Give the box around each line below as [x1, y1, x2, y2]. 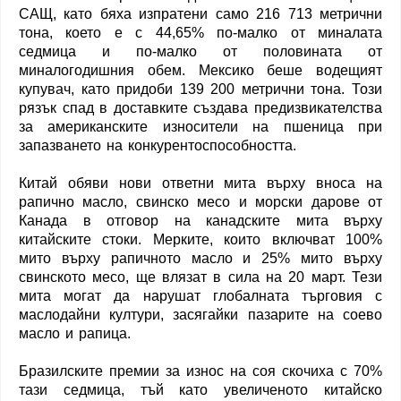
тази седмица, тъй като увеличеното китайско [19, 381, 382, 397]
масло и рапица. [19, 325, 131, 341]
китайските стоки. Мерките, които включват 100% [19, 231, 382, 247]
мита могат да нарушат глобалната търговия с [19, 287, 382, 303]
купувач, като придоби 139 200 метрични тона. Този [19, 81, 382, 97]
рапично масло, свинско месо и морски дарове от [19, 193, 382, 209]
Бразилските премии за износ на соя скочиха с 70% [19, 363, 382, 379]
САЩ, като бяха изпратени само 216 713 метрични [19, 5, 382, 21]
